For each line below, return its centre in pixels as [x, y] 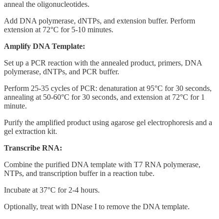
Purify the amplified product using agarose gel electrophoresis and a [108, 122]
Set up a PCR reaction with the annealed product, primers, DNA [103, 63]
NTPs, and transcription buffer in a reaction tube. [79, 173]
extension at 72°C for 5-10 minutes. [59, 29]
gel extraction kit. [31, 131]
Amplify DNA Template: [44, 46]
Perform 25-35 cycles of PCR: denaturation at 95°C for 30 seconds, [108, 88]
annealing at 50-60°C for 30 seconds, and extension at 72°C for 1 [104, 97]
